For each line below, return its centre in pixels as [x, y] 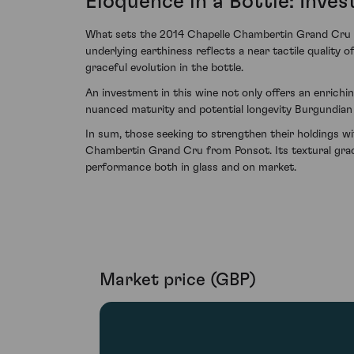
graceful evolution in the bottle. [164, 68]
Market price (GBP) [178, 280]
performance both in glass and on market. [191, 168]
